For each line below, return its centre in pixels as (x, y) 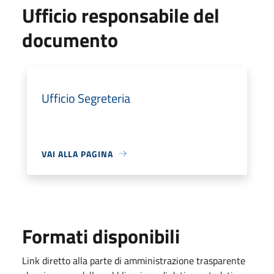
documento (70, 39)
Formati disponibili (101, 236)
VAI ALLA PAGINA (77, 154)
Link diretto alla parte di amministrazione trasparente (134, 260)
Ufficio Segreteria (86, 98)
